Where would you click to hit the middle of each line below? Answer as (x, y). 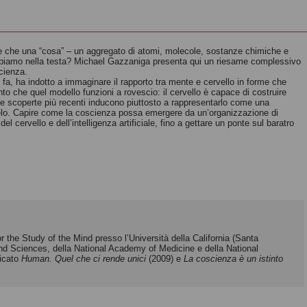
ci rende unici (120, 259)
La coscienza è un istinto (233, 259)
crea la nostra (105, 29)
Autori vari (213, 68)
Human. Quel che (57, 259)
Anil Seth (88, 61)
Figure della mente (241, 50)
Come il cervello (111, 15)
